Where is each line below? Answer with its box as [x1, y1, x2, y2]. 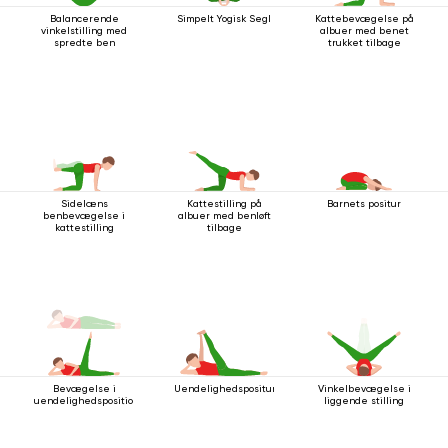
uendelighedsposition [34, 395, 139, 406]
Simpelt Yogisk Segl [177, 13, 271, 24]
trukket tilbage [327, 37, 401, 48]
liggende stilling [324, 395, 404, 406]
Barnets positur [327, 198, 401, 209]
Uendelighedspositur [174, 383, 276, 394]
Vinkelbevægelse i [317, 383, 411, 394]
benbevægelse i [43, 210, 125, 221]
